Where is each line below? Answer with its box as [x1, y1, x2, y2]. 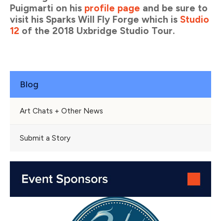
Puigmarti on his [10, 2, 84, 14]
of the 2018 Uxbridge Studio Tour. [19, 25, 175, 37]
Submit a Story [20, 134, 71, 143]
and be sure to [140, 2, 208, 14]
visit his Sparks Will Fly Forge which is [10, 14, 180, 26]
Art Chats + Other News [20, 107, 103, 116]
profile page [84, 2, 140, 14]
